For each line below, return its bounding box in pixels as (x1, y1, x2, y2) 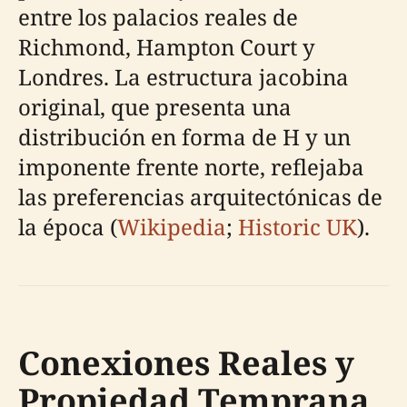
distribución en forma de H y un (18, 122, 351, 152)
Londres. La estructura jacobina (18, 62, 349, 92)
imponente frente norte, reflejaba (18, 152, 364, 182)
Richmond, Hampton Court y (18, 32, 315, 62)
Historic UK (238, 212, 357, 242)
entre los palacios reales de (18, 2, 298, 32)
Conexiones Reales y (18, 341, 354, 385)
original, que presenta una (18, 92, 292, 122)
